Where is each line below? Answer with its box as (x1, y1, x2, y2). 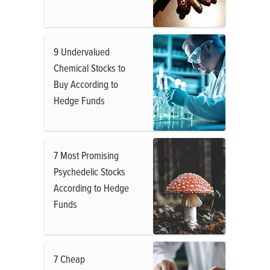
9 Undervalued (54, 45, 110, 58)
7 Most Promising (54, 148, 119, 162)
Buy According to (54, 77, 118, 91)
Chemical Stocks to (54, 61, 125, 75)
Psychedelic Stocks (54, 165, 125, 178)
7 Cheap (54, 252, 85, 266)
